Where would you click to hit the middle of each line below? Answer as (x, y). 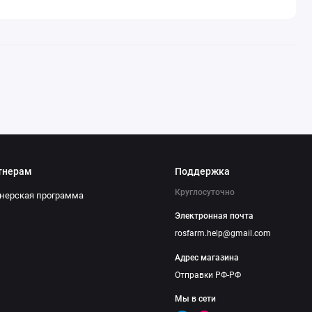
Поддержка (203, 172)
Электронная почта (214, 216)
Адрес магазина (207, 257)
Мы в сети (196, 299)
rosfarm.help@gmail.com (223, 234)
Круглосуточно (205, 193)
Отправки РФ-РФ (208, 275)
